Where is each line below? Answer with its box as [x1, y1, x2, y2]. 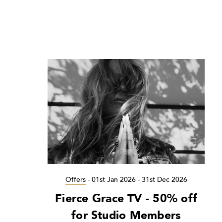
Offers [65, 174, 86, 184]
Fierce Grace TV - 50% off [55, 190, 198, 206]
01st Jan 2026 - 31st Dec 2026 [91, 174, 187, 184]
